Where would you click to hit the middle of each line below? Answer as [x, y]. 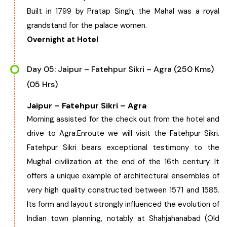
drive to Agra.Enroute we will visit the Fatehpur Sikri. [123, 133]
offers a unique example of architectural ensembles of [123, 176]
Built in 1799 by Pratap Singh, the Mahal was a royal [123, 11]
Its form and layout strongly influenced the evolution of [123, 204]
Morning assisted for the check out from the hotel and [123, 119]
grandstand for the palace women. [87, 25]
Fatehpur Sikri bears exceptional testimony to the [123, 147]
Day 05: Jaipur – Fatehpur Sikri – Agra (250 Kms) [120, 69]
